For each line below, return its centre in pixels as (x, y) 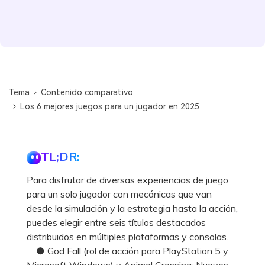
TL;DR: (60, 156)
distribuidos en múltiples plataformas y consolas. (127, 236)
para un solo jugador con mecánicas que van (119, 194)
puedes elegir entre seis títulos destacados (116, 222)
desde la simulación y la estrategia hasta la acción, (132, 208)
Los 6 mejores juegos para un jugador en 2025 (110, 106)
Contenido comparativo (87, 92)
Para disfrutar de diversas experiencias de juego (127, 180)
